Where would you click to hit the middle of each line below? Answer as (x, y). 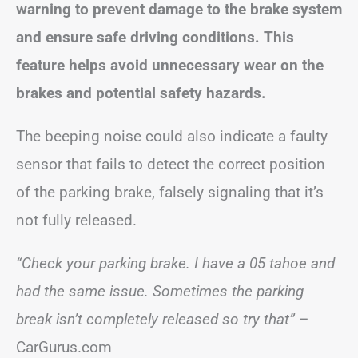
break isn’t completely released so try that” (155, 319)
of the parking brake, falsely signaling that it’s (170, 192)
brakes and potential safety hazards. (141, 93)
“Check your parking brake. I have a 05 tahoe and (175, 263)
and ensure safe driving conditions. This (155, 37)
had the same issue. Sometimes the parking (160, 291)
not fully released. (76, 220)
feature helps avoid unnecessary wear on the (170, 65)
